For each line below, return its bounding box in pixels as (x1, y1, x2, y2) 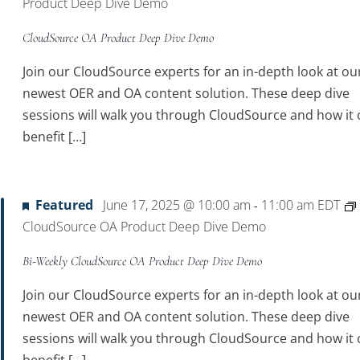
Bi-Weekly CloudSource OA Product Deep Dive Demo (22, 253, 263, 269)
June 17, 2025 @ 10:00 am (103, 196, 252, 214)
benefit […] (22, 128, 87, 145)
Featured (35, 196, 94, 214)
